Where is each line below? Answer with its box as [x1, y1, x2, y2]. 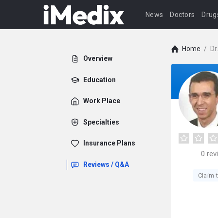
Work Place [83, 97, 120, 105]
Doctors [170, 11, 195, 18]
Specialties [83, 118, 119, 126]
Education [83, 75, 116, 84]
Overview [83, 54, 112, 62]
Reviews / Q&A [83, 160, 129, 168]
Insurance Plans [83, 139, 135, 147]
